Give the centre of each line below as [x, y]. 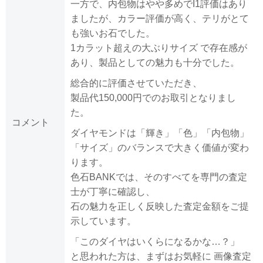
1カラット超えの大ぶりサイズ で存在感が [159, 48]
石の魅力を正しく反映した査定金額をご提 [160, 207]
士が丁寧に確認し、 [113, 192]
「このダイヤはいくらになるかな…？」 [155, 242]
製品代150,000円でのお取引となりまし [153, 98]
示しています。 [103, 221]
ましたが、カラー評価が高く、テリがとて [160, 19]
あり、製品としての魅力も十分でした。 [155, 63]
